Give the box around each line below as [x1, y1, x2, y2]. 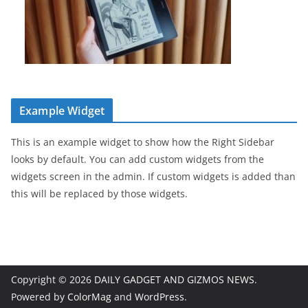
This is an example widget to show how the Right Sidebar [11, 135, 274, 148]
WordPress [135, 290, 184, 303]
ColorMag [67, 290, 111, 303]
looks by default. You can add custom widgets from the [11, 153, 264, 166]
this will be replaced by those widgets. [11, 187, 188, 200]
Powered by [11, 290, 67, 303]
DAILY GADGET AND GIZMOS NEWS [94, 273, 254, 286]
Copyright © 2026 [11, 273, 94, 286]
